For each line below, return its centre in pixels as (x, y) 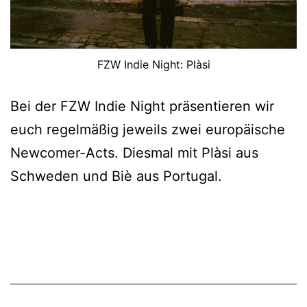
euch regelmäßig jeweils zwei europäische (148, 129)
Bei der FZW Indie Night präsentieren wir (142, 106)
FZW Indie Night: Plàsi (153, 64)
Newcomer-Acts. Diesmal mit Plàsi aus (134, 152)
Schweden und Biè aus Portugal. (116, 176)
